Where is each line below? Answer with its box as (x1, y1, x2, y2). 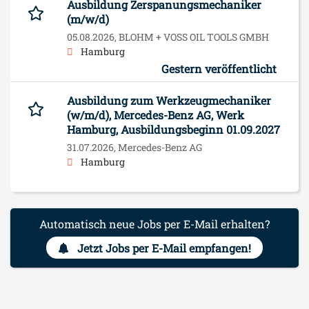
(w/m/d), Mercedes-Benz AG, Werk (67, 107, 244, 122)
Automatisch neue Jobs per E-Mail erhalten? (39, 217, 270, 232)
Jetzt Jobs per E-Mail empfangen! (77, 240, 251, 255)
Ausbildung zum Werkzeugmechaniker (67, 92, 271, 108)
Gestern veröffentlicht (161, 61, 277, 76)
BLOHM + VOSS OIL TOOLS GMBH (119, 30, 269, 43)
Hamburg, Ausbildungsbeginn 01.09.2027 (67, 121, 280, 137)
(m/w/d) (67, 11, 109, 26)
